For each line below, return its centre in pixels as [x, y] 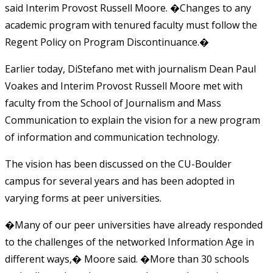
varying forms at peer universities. [83, 198]
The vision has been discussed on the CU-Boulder [118, 164]
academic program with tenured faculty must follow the [131, 25]
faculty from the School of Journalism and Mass [113, 103]
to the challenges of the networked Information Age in [129, 242]
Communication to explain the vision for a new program [133, 120]
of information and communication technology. [112, 137]
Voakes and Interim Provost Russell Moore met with [124, 86]
